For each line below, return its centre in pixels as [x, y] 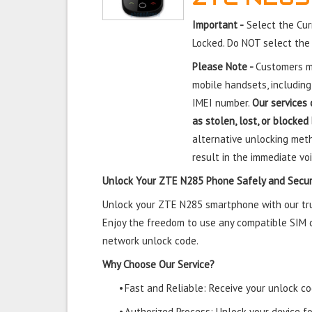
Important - [218, 25]
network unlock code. [150, 241]
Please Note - [224, 67]
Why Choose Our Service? [158, 264]
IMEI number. [223, 103]
